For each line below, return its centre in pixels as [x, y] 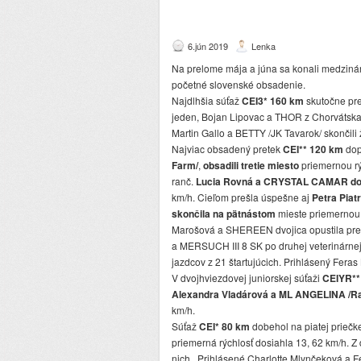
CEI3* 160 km [272, 101]
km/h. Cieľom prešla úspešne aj [242, 197]
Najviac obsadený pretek [227, 149]
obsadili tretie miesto [251, 166]
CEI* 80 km [223, 327]
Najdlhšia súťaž [205, 101]
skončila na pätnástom [224, 214]
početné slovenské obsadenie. [239, 85]
